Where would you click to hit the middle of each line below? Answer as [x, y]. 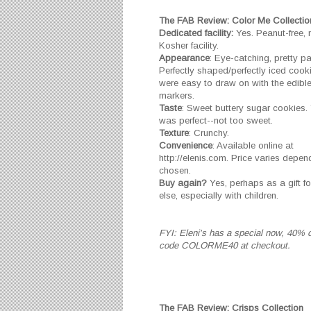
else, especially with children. [219, 196]
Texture [174, 133]
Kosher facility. [189, 46]
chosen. [175, 171]
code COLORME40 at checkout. [225, 246]
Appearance [184, 58]
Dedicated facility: [196, 33]
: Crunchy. [209, 133]
